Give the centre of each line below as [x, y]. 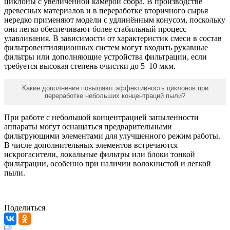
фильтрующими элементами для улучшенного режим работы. [112, 136]
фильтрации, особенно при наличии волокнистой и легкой [108, 164]
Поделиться [25, 208]
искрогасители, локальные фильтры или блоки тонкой [100, 155]
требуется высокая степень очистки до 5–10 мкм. [90, 66]
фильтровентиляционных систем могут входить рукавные [106, 48]
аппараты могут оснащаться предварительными [88, 127]
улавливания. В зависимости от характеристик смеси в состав [113, 39]
